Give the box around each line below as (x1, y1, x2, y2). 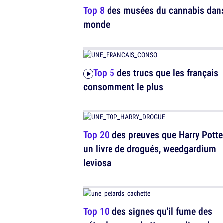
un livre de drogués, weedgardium (83, 142, 216, 155)
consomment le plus (83, 80, 163, 93)
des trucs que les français (114, 66, 218, 79)
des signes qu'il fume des (110, 204, 212, 218)
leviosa (83, 156, 111, 169)
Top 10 (83, 204, 110, 218)
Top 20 (83, 128, 110, 141)
